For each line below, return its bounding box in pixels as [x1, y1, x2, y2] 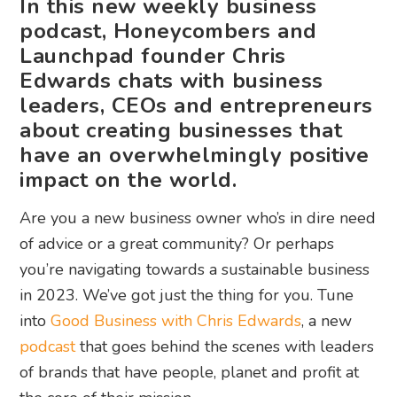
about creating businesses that [19, 116, 343, 145]
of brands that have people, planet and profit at [19, 362, 360, 384]
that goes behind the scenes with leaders [75, 336, 375, 358]
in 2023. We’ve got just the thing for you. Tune [19, 284, 354, 307]
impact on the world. [19, 166, 237, 195]
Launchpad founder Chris [19, 42, 286, 71]
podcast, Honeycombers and [19, 17, 317, 46]
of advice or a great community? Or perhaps [19, 233, 335, 255]
